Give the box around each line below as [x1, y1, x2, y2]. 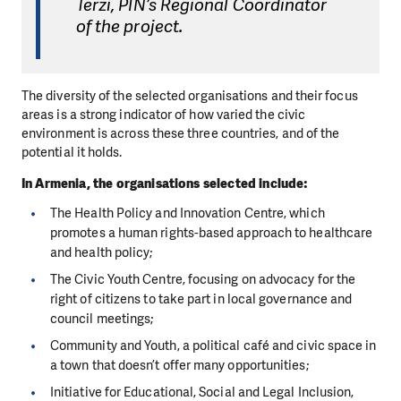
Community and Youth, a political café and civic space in [50, 336, 377, 354]
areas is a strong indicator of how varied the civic [21, 105, 306, 124]
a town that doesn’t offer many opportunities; [50, 355, 309, 374]
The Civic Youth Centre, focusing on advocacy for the [50, 269, 356, 288]
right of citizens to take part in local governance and [50, 289, 353, 308]
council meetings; [50, 309, 154, 328]
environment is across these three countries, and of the [21, 124, 340, 142]
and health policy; [50, 243, 153, 261]
